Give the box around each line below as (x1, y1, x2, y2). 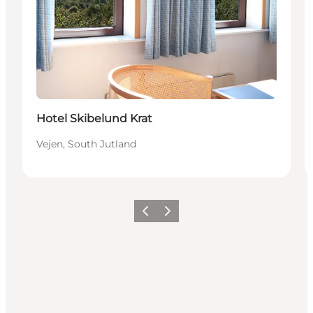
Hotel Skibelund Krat (36, 112, 152, 126)
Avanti (158, 210, 186, 221)
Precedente (136, 210, 184, 221)
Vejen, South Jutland (36, 138, 136, 151)
